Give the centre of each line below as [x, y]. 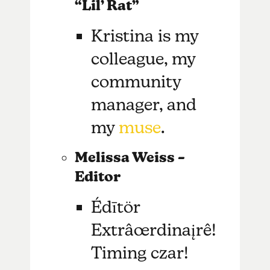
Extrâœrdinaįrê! [154, 229]
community [136, 81]
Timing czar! [140, 252]
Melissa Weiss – [130, 157]
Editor [97, 176]
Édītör [116, 206]
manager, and [144, 104]
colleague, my [143, 58]
